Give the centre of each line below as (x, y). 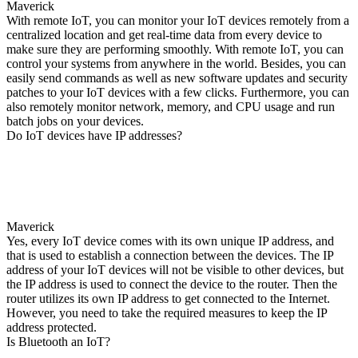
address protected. (52, 327)
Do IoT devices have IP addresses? (94, 135)
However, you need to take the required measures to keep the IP (167, 312)
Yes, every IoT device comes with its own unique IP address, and (170, 241)
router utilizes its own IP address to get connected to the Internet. (168, 298)
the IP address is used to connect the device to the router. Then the (172, 284)
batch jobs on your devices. (75, 121)
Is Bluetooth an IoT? (58, 341)
